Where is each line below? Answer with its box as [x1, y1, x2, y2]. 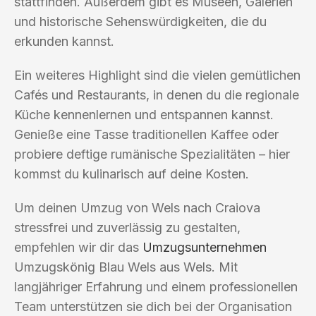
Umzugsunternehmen [142, 239, 267, 255]
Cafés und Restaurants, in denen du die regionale [14, 87, 299, 102]
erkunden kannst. [14, 33, 114, 49]
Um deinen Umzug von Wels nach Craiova [14, 200, 260, 215]
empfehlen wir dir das [14, 239, 142, 255]
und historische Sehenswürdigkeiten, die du [14, 13, 267, 29]
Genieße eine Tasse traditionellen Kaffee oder [14, 126, 279, 142]
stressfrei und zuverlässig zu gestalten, [14, 219, 241, 235]
